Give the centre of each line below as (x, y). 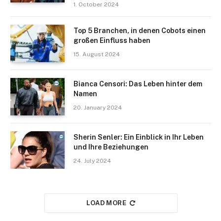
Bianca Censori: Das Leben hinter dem (138, 84)
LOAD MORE (106, 203)
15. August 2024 (97, 54)
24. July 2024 (92, 161)
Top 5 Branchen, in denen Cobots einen (140, 30)
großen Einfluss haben (112, 40)
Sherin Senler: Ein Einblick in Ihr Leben (139, 137)
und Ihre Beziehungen (111, 147)
